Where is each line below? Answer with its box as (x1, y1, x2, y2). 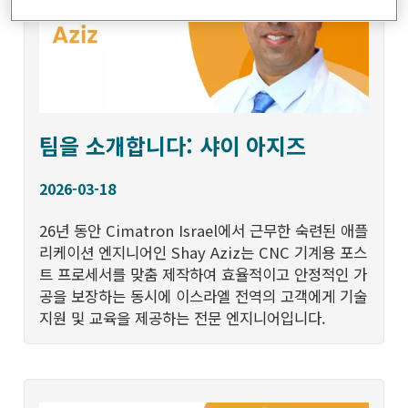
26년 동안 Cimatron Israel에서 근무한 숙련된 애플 (39, 219, 369, 241)
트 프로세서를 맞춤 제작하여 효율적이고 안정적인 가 (39, 262, 368, 285)
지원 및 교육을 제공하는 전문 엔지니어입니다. (39, 306, 327, 329)
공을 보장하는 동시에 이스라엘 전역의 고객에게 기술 (39, 284, 368, 307)
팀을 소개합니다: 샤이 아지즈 (39, 128, 307, 161)
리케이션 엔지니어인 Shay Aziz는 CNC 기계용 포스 (39, 240, 368, 263)
